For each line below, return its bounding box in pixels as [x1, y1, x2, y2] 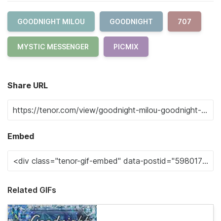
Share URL [7, 80, 48, 90]
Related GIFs [7, 185, 56, 195]
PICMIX [113, 42, 139, 51]
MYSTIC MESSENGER [17, 42, 89, 51]
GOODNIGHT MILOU [17, 17, 85, 26]
